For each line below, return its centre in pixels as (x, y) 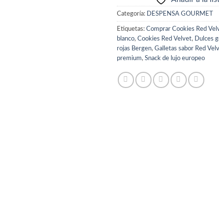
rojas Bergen (134, 49)
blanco (126, 39)
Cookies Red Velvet (164, 39)
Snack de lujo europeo (175, 58)
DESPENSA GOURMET (180, 14)
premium (129, 58)
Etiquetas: (131, 29)
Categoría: (132, 14)
